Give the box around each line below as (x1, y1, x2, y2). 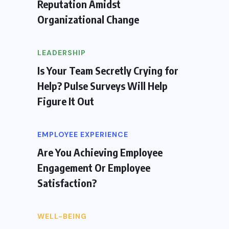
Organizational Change (37, 12, 139, 26)
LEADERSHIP (37, 48, 86, 57)
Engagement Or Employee (37, 161, 150, 174)
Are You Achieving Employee (37, 145, 163, 158)
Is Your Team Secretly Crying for (37, 63, 178, 77)
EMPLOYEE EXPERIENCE (37, 129, 128, 139)
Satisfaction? (37, 176, 97, 189)
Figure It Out (37, 94, 94, 107)
